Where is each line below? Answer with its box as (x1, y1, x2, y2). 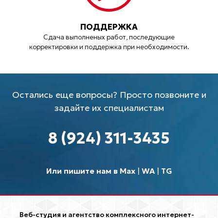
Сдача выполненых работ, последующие (43, 33, 175, 42)
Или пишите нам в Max (46, 165, 135, 176)
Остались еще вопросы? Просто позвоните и (12, 89, 206, 100)
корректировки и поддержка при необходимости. (29, 43, 189, 52)
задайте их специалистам (54, 102, 164, 113)
